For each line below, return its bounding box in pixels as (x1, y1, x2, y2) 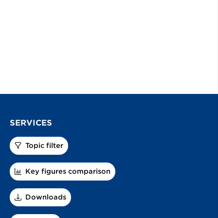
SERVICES (10, 118, 52, 127)
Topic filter (25, 141, 63, 149)
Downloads (25, 193, 66, 201)
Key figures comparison (25, 167, 110, 175)
